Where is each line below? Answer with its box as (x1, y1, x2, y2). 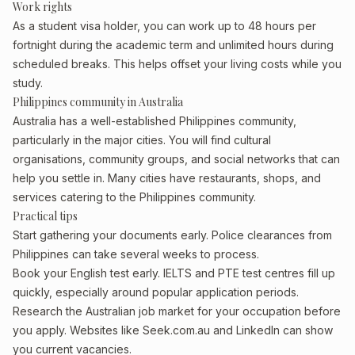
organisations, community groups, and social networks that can (13, 152, 340, 166)
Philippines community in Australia (13, 94, 183, 109)
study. (13, 76, 43, 90)
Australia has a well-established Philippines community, (13, 114, 296, 128)
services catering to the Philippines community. (13, 190, 256, 204)
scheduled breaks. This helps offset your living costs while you (13, 57, 342, 71)
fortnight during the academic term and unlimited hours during (13, 38, 334, 52)
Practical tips (13, 208, 78, 223)
